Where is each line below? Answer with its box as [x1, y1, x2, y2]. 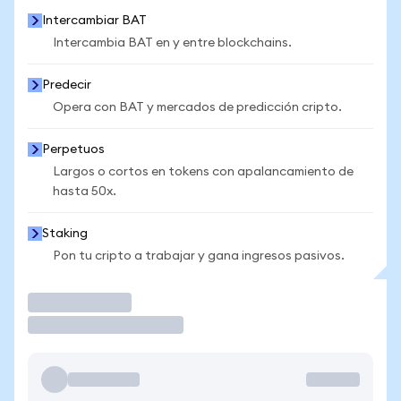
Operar [28, 293, 87, 311]
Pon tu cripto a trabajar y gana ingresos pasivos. [53, 250, 345, 262]
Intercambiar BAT [42, 14, 147, 27]
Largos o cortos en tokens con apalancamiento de [53, 166, 354, 178]
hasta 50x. [53, 185, 116, 198]
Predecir [42, 79, 91, 91]
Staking [42, 227, 88, 240]
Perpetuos [42, 143, 105, 156]
